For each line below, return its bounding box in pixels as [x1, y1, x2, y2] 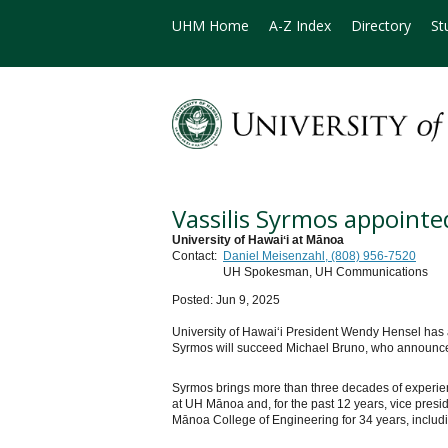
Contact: [172, 249, 217, 264]
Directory [351, 16, 411, 35]
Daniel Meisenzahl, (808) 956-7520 [223, 249, 416, 264]
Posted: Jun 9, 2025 [172, 293, 280, 308]
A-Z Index [269, 16, 331, 35]
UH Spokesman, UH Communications [223, 265, 428, 280]
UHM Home [172, 16, 249, 35]
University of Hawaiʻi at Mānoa [172, 233, 344, 248]
